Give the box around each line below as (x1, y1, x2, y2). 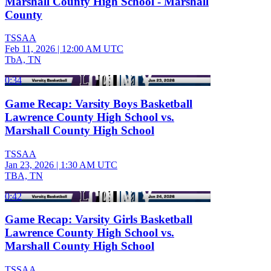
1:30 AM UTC (60, 159, 117, 170)
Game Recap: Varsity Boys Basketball (5, 97, 192, 110)
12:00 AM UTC (62, 44, 123, 54)
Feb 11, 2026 (5, 44, 55, 54)
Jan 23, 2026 (5, 159, 54, 170)
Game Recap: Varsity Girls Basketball (5, 213, 192, 226)
